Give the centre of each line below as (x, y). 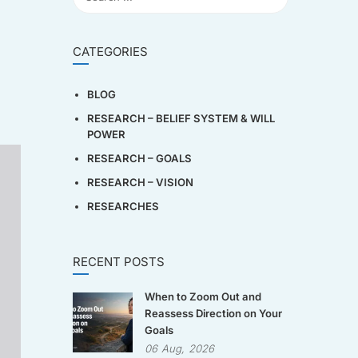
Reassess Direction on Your (213, 313)
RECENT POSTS (119, 262)
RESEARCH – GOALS (139, 158)
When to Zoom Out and (203, 296)
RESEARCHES (123, 206)
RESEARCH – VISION (140, 182)
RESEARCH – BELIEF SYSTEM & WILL (181, 118)
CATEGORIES (110, 52)
